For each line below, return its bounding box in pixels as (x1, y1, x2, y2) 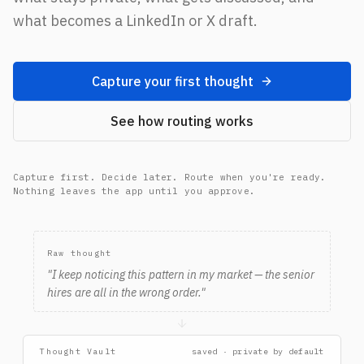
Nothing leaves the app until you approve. (13, 185, 256, 197)
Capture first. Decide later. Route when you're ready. (13, 171, 327, 183)
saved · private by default (192, 346, 324, 357)
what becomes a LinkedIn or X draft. (13, 11, 258, 30)
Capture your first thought (91, 73, 253, 89)
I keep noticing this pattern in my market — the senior (51, 267, 314, 282)
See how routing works (110, 113, 253, 129)
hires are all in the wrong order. (46, 285, 201, 300)
